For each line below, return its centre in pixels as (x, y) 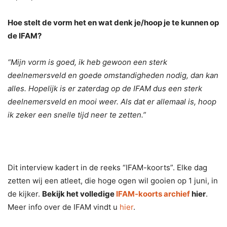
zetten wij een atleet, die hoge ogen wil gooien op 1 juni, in (113, 181)
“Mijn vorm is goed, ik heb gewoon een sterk (87, 62)
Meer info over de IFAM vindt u (64, 207)
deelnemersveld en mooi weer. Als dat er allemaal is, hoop (112, 102)
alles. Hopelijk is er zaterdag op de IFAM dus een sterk (105, 89)
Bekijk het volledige (79, 194)
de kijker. (25, 194)
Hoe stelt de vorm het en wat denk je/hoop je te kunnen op (113, 23)
